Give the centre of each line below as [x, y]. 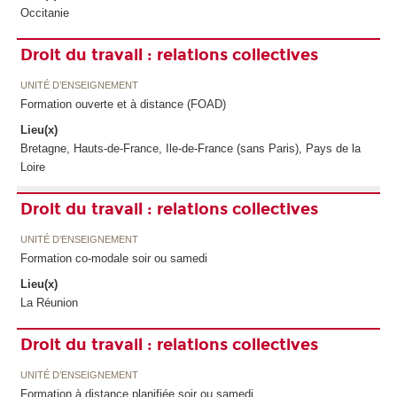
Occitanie [44, 12]
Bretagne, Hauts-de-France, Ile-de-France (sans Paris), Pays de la [190, 148]
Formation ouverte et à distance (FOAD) [123, 104]
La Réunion [49, 302]
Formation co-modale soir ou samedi [113, 258]
